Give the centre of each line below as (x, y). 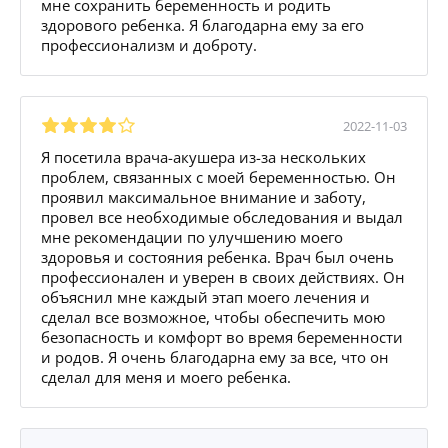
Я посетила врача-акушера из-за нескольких (203, 156)
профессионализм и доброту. (149, 44)
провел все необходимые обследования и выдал (222, 216)
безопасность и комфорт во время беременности (222, 336)
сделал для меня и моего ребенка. (166, 376)
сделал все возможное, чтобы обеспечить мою (213, 316)
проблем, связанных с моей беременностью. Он (218, 176)
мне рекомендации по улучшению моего (192, 236)
